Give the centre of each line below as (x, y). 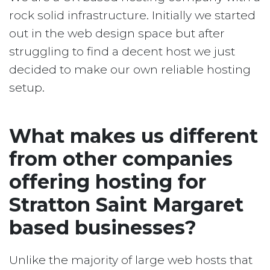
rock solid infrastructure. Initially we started (132, 16)
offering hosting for (108, 182)
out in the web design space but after (117, 34)
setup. (27, 88)
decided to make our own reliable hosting (130, 70)
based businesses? (103, 228)
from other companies (121, 159)
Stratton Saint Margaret (126, 205)
